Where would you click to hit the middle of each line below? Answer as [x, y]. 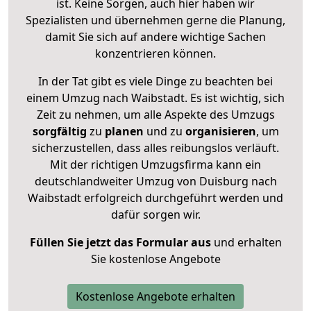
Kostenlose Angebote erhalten [155, 296]
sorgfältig [59, 131]
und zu [163, 131]
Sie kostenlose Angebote [155, 259]
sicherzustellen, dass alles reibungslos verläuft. [155, 148]
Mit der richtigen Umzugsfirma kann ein [155, 164]
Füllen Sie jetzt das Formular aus [120, 242]
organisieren [219, 131]
